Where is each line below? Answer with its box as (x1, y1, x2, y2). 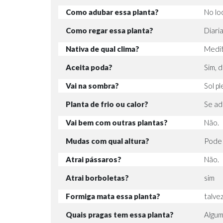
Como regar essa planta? (66, 26, 153, 35)
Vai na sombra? (66, 81, 119, 91)
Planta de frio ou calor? (66, 100, 148, 109)
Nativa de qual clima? (66, 44, 139, 54)
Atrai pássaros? (66, 155, 121, 164)
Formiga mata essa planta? (66, 192, 160, 201)
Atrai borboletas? (66, 173, 129, 183)
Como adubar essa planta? (66, 7, 159, 17)
